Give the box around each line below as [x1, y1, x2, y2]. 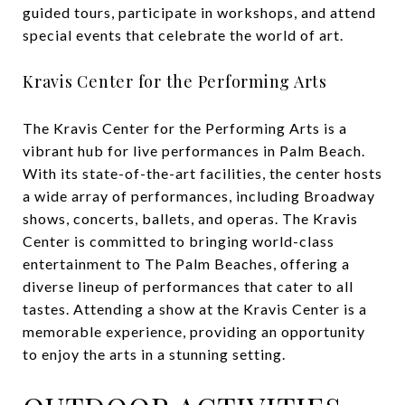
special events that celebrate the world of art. [23, 25, 344, 43]
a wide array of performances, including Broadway [23, 186, 375, 204]
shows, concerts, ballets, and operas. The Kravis [23, 209, 358, 227]
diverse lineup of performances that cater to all [23, 277, 353, 295]
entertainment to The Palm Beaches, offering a [23, 254, 350, 272]
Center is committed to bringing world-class [23, 231, 334, 250]
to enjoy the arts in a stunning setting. [23, 344, 286, 363]
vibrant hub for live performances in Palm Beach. [23, 141, 365, 159]
